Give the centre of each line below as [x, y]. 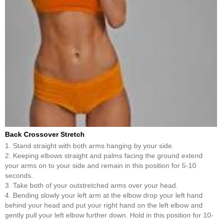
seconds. [19, 175]
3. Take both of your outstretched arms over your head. [91, 185]
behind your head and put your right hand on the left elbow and [104, 205]
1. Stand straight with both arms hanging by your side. [89, 145]
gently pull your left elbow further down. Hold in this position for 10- [109, 215]
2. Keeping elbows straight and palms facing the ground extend [104, 155]
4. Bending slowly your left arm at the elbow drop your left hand [104, 195]
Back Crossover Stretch [45, 134]
